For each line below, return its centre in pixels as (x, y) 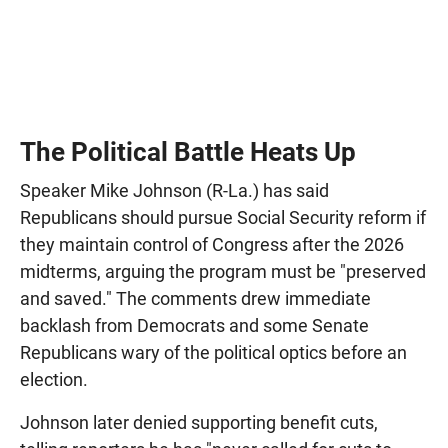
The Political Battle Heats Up (188, 151)
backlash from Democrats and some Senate (194, 325)
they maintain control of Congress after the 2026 (212, 244)
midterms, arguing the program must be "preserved (223, 271)
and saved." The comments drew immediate (195, 298)
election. (54, 379)
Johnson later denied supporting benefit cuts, (199, 422)
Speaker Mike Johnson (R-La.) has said (174, 190)
